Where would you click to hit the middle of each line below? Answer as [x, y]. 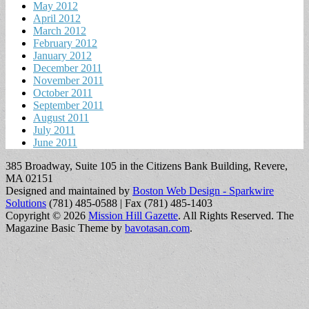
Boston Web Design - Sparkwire [203, 190]
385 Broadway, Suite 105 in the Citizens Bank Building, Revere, [147, 166]
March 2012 [60, 30]
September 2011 [68, 105]
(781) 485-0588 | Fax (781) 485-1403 [131, 203]
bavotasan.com [157, 228]
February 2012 [65, 43]
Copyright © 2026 [47, 215]
